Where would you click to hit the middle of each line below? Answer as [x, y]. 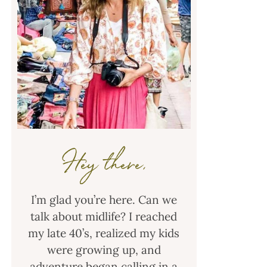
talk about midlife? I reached [104, 217]
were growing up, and [104, 250]
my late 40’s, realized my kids [104, 233]
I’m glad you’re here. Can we [104, 200]
